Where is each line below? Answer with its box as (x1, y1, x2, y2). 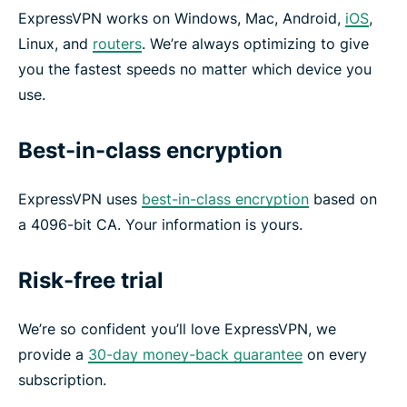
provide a (18, 344, 88, 363)
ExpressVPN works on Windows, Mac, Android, (18, 8, 345, 27)
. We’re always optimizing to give (142, 34, 369, 53)
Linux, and (18, 34, 93, 53)
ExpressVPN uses (18, 189, 142, 208)
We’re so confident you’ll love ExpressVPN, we (18, 319, 336, 338)
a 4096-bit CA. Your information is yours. (18, 214, 303, 233)
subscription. (18, 370, 106, 389)
